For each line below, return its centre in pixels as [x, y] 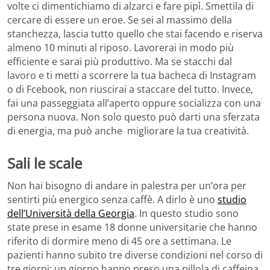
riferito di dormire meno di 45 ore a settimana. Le [119, 241]
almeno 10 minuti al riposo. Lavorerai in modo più [121, 47]
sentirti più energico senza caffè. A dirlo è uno [112, 200]
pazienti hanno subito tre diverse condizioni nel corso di [135, 255]
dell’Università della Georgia [71, 214]
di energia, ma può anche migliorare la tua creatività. [128, 130]
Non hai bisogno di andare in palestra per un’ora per [127, 186]
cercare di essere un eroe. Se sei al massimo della [120, 20]
